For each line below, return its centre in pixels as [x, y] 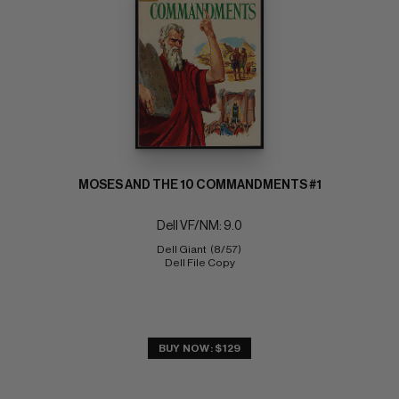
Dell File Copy [199, 262]
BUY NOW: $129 [199, 348]
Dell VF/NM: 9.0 [199, 226]
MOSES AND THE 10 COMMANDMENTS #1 [199, 185]
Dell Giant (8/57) [199, 249]
